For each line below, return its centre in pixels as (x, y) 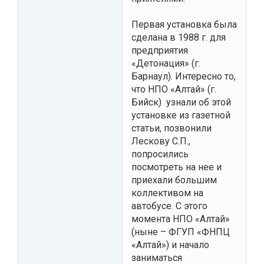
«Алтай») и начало (170, 245)
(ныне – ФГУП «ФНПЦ (181, 232)
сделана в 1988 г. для (179, 37)
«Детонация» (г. (166, 63)
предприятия (160, 50)
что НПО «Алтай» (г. (174, 89)
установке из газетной (181, 115)
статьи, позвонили (171, 128)
